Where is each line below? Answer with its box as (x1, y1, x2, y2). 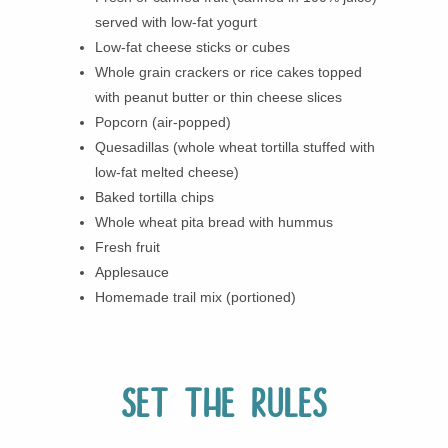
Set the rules (121, 380, 327, 430)
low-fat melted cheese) (95, 163, 239, 180)
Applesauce (95, 263, 169, 280)
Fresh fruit (95, 238, 160, 255)
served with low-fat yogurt (95, 13, 257, 30)
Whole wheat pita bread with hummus (95, 213, 333, 230)
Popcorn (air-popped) (95, 113, 231, 130)
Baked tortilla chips (95, 188, 214, 205)
